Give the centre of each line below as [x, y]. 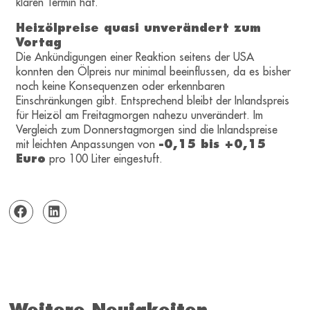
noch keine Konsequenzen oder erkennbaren [121, 86]
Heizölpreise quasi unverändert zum [139, 28]
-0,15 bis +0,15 [212, 144]
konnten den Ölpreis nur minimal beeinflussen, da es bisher [154, 72]
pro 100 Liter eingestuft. [104, 159]
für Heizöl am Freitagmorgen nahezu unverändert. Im [140, 115]
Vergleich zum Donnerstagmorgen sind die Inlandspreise [147, 130]
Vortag [39, 43]
